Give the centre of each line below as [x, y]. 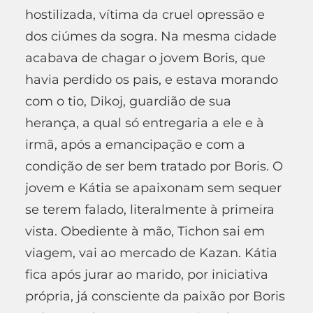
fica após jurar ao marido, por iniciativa [147, 274]
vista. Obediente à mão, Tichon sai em [145, 231]
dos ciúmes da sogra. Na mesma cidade [151, 36]
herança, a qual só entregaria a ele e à [145, 123]
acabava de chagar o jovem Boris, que [145, 58]
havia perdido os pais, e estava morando [152, 79]
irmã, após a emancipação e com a [135, 144]
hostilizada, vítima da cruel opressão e [145, 14]
